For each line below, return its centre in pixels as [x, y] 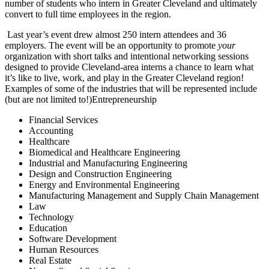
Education [48, 228]
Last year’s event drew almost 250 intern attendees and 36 [116, 34]
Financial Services [63, 119]
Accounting [51, 130]
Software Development [73, 238]
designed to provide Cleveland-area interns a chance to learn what [129, 67]
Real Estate [50, 260]
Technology [51, 217]
